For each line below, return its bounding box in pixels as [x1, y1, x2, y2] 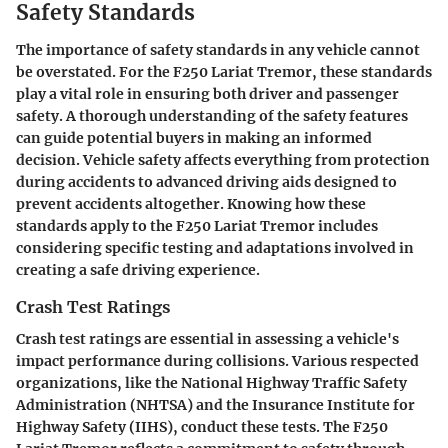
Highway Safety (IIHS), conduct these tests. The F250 [16, 418, 388, 437]
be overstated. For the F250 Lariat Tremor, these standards [16, 63, 432, 81]
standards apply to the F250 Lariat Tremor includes [16, 217, 378, 235]
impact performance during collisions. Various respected [16, 352, 419, 371]
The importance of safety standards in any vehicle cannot [16, 41, 420, 59]
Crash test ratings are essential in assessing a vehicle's [16, 330, 399, 349]
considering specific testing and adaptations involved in [16, 239, 414, 257]
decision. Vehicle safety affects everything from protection [16, 151, 430, 169]
